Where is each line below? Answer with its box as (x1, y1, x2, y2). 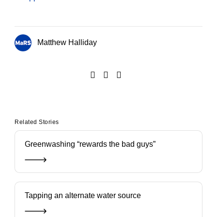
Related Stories (15, 119, 59, 126)
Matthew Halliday (35, 38, 97, 46)
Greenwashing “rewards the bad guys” (25, 140, 155, 149)
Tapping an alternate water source (25, 191, 141, 200)
